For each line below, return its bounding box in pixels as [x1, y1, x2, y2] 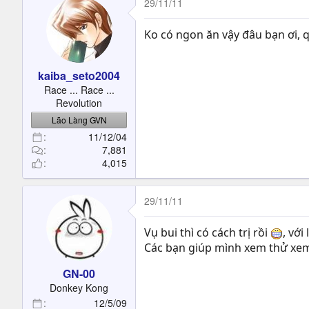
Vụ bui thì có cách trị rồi [144, 225, 270, 240]
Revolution [56, 96, 102, 110]
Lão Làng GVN [51, 114, 107, 126]
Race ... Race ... [43, 83, 114, 97]
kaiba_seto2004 [38, 68, 120, 83]
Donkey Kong [50, 281, 108, 295]
